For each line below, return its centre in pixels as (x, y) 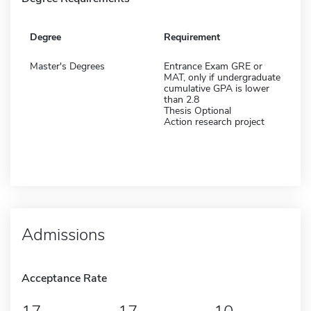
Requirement (192, 37)
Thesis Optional (197, 110)
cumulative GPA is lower (217, 88)
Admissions (63, 234)
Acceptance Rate (64, 278)
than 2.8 (182, 99)
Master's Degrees (67, 66)
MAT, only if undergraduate (222, 77)
